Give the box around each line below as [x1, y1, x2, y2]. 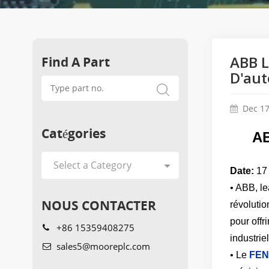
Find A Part [41, 52, 110, 70]
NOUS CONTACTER [41, 196, 156, 214]
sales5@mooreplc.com [56, 240, 150, 252]
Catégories [41, 124, 106, 142]
